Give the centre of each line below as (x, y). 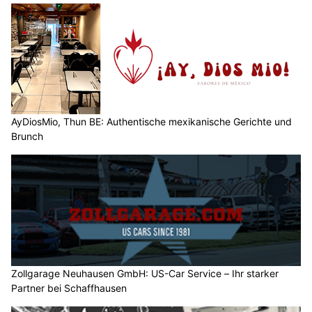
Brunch (27, 136)
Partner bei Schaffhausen (69, 288)
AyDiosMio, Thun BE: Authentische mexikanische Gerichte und (151, 122)
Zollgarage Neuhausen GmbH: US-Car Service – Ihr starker (145, 273)
